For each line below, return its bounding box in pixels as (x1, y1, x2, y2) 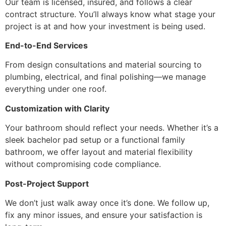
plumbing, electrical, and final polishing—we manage (5, 72, 206, 82)
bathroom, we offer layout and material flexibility (5, 147, 193, 157)
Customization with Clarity (5, 103, 109, 114)
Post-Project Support (5, 178, 89, 189)
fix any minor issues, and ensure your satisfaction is (5, 209, 202, 220)
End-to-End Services (5, 40, 88, 50)
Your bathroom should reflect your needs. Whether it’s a (5, 123, 218, 133)
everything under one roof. (5, 84, 106, 94)
